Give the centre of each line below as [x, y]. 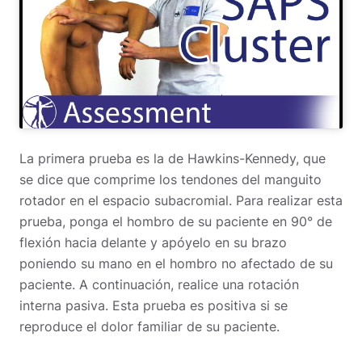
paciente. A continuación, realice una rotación [159, 284]
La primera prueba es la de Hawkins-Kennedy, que [173, 158]
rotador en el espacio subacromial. [128, 200]
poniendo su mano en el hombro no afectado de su [176, 263]
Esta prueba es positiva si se [200, 305]
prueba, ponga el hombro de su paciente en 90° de [176, 221]
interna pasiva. [66, 305]
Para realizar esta [289, 200]
